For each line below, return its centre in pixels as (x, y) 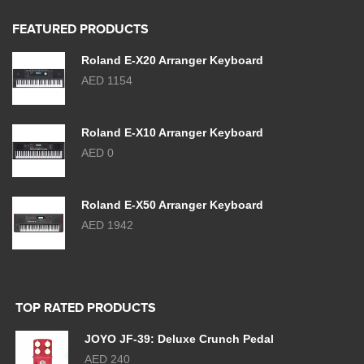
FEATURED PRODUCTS (80, 29)
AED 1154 (107, 80)
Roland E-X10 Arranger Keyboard (172, 132)
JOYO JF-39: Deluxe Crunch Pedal (179, 339)
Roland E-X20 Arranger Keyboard (172, 60)
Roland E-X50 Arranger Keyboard (172, 205)
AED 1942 (107, 225)
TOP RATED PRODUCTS (86, 308)
